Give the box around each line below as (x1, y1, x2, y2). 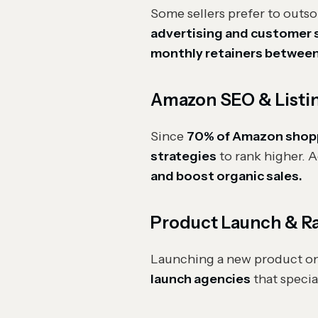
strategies (150, 148, 216, 164)
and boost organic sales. (150, 168, 302, 184)
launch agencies (150, 271, 251, 287)
